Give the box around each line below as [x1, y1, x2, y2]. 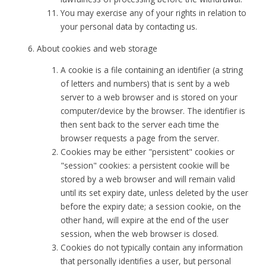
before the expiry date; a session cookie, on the [61, 201, 242, 213]
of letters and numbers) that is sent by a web [61, 78, 230, 90]
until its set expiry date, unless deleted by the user [61, 187, 249, 199]
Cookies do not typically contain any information [61, 242, 243, 254]
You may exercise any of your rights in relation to [61, 7, 247, 19]
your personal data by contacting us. [61, 21, 198, 33]
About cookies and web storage [37, 42, 158, 54]
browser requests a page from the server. [61, 132, 220, 144]
